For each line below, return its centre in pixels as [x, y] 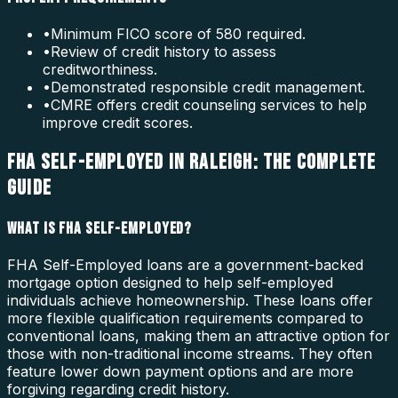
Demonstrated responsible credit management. [208, 88]
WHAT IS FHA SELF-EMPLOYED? [100, 228]
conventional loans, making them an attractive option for [199, 335]
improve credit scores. [118, 123]
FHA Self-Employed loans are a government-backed [185, 264]
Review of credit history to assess [163, 52]
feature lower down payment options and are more [180, 371]
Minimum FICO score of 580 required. [178, 34]
